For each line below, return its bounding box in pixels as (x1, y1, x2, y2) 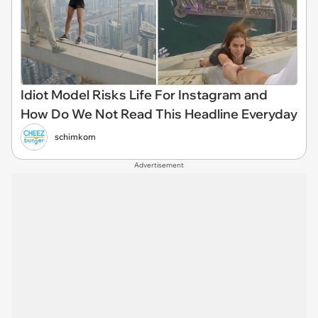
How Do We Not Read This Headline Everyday (21, 105, 297, 122)
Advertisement (134, 160, 184, 170)
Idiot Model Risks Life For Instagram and (21, 86, 268, 103)
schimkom (55, 131, 96, 142)
